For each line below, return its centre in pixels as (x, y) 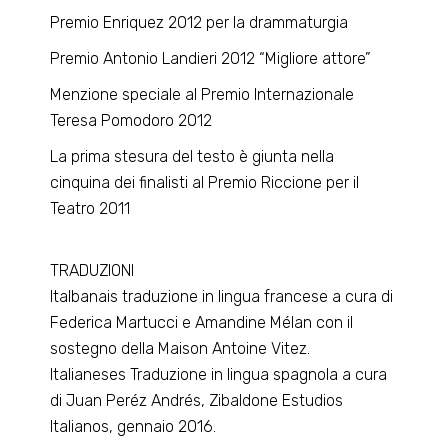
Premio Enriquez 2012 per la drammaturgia (199, 22)
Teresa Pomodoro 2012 (131, 120)
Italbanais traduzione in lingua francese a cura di (222, 296)
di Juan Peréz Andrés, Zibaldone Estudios (197, 400)
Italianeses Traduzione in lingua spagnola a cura (219, 374)
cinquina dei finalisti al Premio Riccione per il (205, 182)
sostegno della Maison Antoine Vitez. (180, 348)
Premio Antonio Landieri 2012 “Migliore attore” (211, 58)
